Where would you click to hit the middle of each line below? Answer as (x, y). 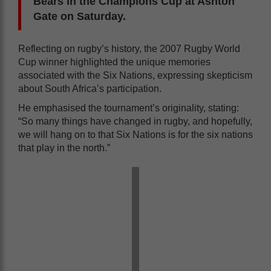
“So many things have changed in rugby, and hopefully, (135, 121)
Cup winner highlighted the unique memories (114, 62)
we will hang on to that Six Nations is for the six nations (135, 134)
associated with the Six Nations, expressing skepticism (135, 75)
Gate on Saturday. (80, 16)
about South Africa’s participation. (90, 88)
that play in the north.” (64, 148)
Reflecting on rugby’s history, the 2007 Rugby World (129, 48)
